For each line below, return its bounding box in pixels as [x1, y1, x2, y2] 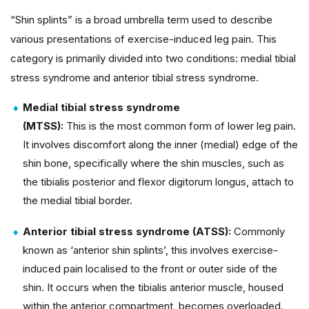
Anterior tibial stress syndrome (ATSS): [23, 224, 234, 238]
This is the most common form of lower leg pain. [63, 119, 296, 132]
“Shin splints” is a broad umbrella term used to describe [10, 12, 272, 26]
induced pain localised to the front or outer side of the [23, 261, 277, 275]
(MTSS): [23, 119, 63, 132]
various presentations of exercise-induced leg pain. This [10, 32, 277, 46]
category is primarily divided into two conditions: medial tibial [10, 51, 296, 65]
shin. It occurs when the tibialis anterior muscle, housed [23, 280, 283, 294]
